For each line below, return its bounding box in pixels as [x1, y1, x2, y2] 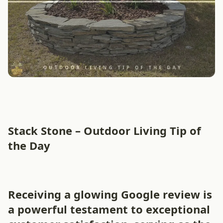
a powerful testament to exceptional [8, 202, 210, 217]
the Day [8, 138, 50, 153]
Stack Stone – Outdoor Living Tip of [8, 123, 201, 138]
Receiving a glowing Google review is [8, 187, 212, 202]
